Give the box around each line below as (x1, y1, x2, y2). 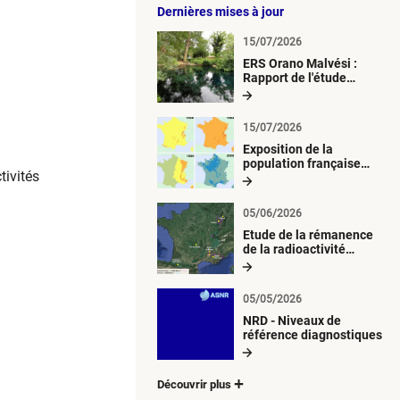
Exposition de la (243, 141, 333, 156)
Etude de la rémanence (243, 227, 373, 242)
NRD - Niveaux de (243, 312, 341, 328)
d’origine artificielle (243, 255, 354, 271)
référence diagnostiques (243, 327, 382, 342)
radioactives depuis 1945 (243, 212, 386, 228)
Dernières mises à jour (157, 4, 284, 19)
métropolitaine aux (243, 170, 351, 185)
